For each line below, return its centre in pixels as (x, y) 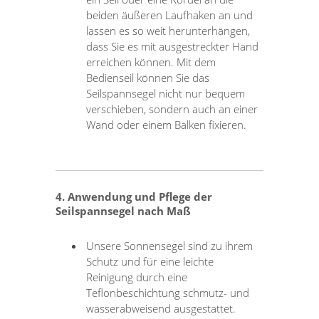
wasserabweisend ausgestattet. (161, 308)
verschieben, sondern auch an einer (172, 109)
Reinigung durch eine (137, 277)
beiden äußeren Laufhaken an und (170, 15)
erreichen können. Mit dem (151, 62)
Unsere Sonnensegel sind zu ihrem (170, 245)
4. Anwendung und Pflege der (134, 196)
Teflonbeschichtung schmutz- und (168, 292)
